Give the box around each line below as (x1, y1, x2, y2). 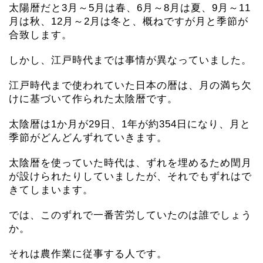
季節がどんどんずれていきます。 (9, 131, 167, 143)
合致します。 (9, 29, 72, 41)
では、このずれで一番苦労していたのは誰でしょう (9, 209, 252, 221)
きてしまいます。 (9, 184, 93, 195)
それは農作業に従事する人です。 (9, 248, 167, 259)
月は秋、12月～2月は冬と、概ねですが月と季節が (9, 15, 248, 27)
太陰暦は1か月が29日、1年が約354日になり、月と (9, 118, 251, 130)
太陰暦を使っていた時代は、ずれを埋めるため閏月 (9, 157, 252, 168)
